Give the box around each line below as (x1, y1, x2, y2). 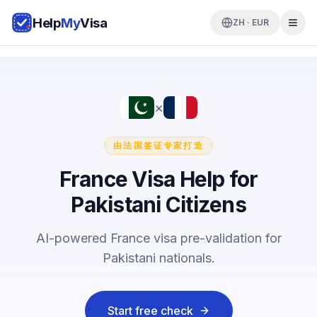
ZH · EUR (233, 17, 269, 28)
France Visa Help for (59, 166, 258, 192)
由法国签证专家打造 (113, 139, 204, 151)
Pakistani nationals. (102, 250, 215, 265)
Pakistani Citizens (71, 191, 246, 217)
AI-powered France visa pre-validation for (35, 230, 282, 246)
